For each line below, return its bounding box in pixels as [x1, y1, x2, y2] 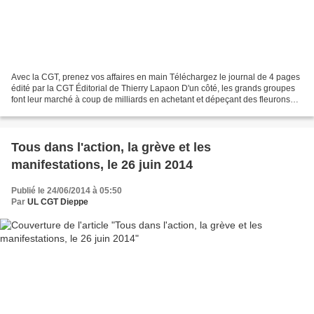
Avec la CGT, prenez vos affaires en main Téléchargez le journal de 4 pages [11, 71, 300, 82]
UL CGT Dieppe [27, 196, 88, 207]
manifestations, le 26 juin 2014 [11, 157, 193, 172]
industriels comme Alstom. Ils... [11, 105, 128, 116]
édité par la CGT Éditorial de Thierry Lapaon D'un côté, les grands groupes [11, 83, 295, 93]
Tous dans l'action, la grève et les [11, 139, 211, 154]
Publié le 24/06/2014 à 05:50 [11, 185, 122, 196]
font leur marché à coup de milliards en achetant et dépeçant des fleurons [11, 94, 290, 104]
